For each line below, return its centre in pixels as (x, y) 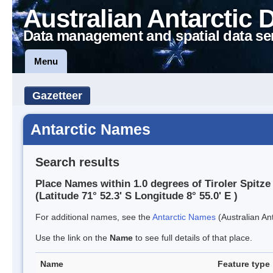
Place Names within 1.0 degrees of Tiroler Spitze (153, 184)
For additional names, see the (94, 217)
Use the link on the (73, 238)
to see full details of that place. (193, 238)
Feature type (244, 264)
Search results (77, 162)
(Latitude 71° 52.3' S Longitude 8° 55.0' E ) (136, 196)
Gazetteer (57, 96)
